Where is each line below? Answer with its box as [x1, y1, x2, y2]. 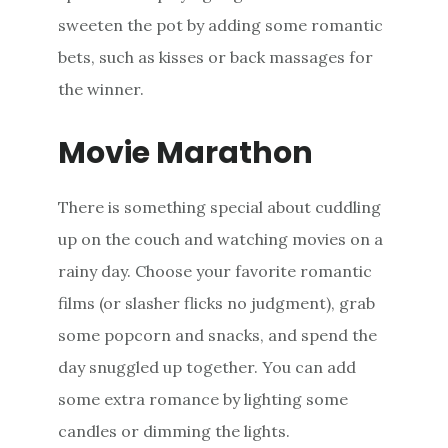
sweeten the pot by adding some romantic [58, 14, 384, 35]
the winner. [58, 78, 145, 99]
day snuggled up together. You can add [58, 356, 357, 377]
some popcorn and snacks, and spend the [58, 324, 378, 345]
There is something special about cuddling [58, 196, 382, 217]
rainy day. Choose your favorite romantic [58, 260, 373, 281]
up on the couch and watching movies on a [58, 228, 384, 249]
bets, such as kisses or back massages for [58, 46, 374, 67]
